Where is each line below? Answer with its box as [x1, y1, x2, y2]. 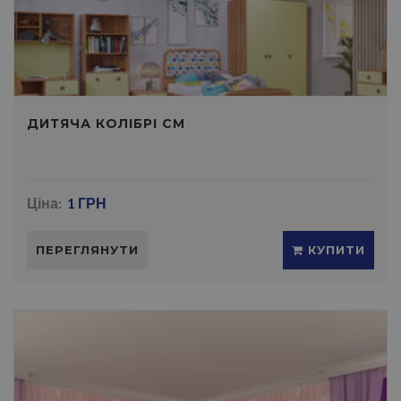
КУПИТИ [303, 243, 365, 257]
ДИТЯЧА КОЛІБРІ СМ [27, 115, 185, 132]
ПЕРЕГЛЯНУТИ [36, 243, 139, 257]
